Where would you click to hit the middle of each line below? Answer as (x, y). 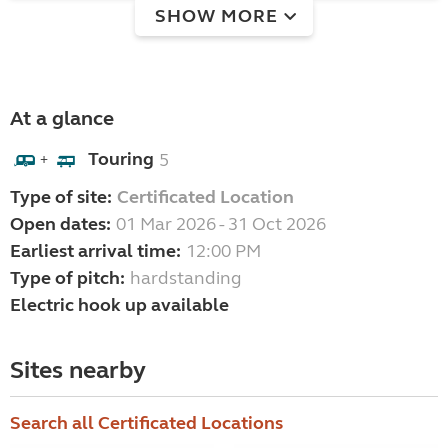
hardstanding (186, 278)
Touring (121, 158)
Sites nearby (78, 371)
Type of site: (61, 197)
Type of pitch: (67, 278)
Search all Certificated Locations (146, 423)
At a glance (62, 119)
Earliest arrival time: (95, 251)
